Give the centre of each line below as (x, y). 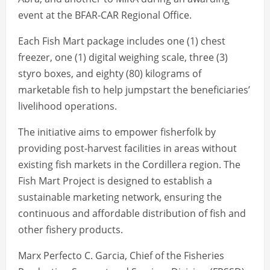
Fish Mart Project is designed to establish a (115, 181)
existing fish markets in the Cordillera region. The (129, 164)
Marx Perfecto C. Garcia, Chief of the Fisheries (121, 255)
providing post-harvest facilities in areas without (127, 148)
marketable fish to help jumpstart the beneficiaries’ (134, 89)
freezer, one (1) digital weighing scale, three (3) (123, 57)
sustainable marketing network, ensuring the (120, 197)
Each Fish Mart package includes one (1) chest (122, 41)
